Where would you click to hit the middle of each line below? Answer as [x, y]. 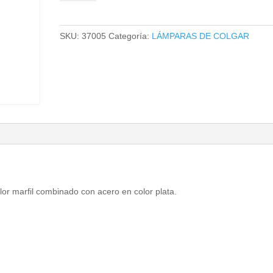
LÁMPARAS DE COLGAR [201, 36]
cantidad [76, 16]
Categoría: [130, 36]
